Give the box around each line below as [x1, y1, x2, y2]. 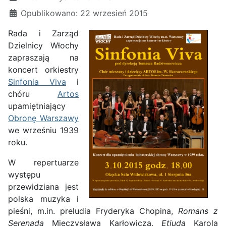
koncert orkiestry [8, 64, 79, 75]
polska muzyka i [8, 193, 79, 204]
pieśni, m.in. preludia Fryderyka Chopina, [8, 205, 178, 216]
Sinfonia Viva [8, 76, 66, 87]
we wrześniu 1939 [8, 125, 79, 135]
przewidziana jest [8, 181, 79, 192]
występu [8, 169, 40, 180]
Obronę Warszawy [8, 112, 79, 123]
